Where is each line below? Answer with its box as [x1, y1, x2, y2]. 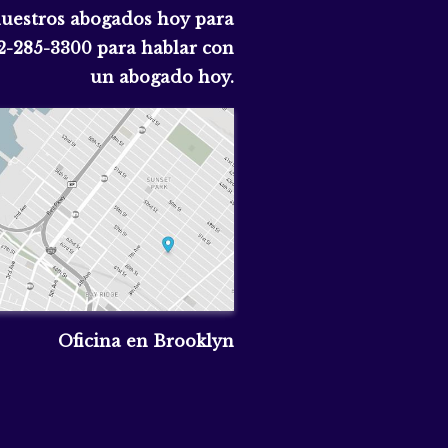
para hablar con [92, 37, 235, 58]
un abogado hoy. [90, 66, 235, 87]
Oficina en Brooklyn [58, 330, 235, 351]
